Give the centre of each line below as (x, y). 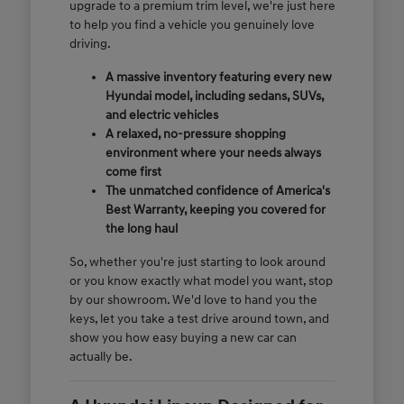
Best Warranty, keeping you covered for (215, 210)
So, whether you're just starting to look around (197, 262)
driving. (90, 44)
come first (133, 172)
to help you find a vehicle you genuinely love (192, 25)
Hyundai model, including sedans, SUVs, (214, 96)
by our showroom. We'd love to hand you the (193, 300)
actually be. (101, 357)
